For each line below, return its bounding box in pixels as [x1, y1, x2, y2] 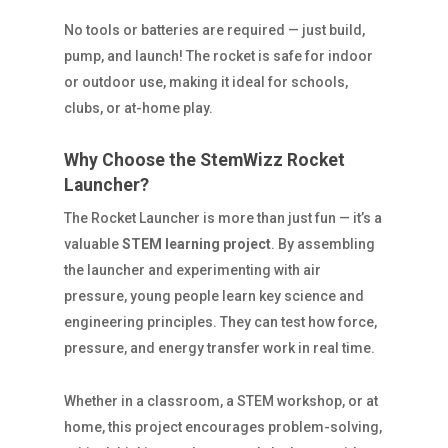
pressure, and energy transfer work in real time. [64, 339, 375, 356]
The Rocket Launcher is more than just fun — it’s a [64, 209, 382, 226]
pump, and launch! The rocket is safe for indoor [64, 47, 373, 64]
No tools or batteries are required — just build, [64, 21, 365, 38]
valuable [64, 235, 122, 252]
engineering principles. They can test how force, [64, 313, 377, 330]
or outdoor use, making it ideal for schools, [64, 73, 348, 90]
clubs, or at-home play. [64, 99, 213, 116]
